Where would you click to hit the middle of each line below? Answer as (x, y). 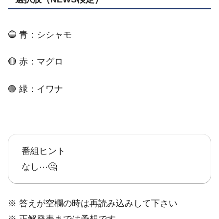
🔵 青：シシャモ (40, 34)
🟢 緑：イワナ (35, 89)
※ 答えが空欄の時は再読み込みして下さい (93, 203)
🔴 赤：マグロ (35, 62)
